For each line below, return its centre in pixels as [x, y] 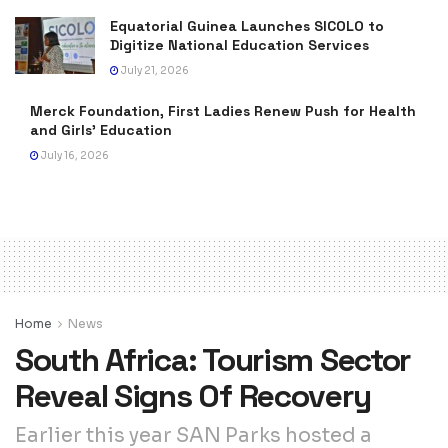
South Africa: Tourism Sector [213, 359]
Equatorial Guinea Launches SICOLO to [247, 25]
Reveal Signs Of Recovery [193, 395]
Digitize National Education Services [239, 44]
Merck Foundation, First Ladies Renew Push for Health [223, 110]
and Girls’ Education [101, 129]
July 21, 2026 [154, 70]
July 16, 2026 [74, 155]
